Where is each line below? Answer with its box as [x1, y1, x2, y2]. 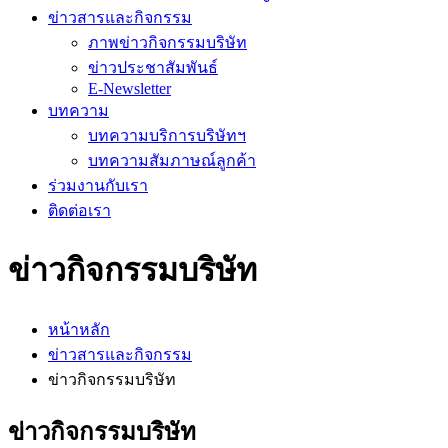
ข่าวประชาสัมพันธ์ [88, 59, 218, 76]
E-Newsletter [88, 80, 171, 97]
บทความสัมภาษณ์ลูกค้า [88, 152, 256, 169]
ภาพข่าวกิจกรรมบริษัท [88, 34, 247, 51]
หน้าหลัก [48, 320, 110, 338]
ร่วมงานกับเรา [48, 177, 148, 194]
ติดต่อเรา [48, 202, 111, 219]
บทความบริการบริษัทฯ [88, 127, 246, 144]
